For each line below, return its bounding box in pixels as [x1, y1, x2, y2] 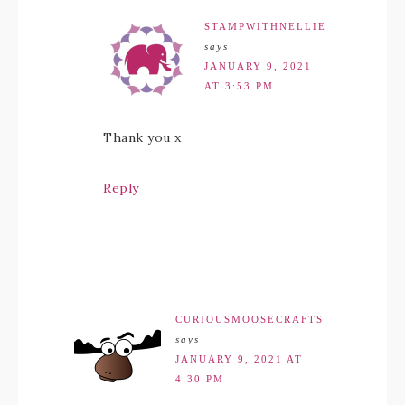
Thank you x [103, 129, 182, 146]
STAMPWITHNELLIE [204, 21, 326, 33]
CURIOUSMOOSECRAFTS [175, 314, 324, 325]
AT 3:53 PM [204, 80, 274, 92]
